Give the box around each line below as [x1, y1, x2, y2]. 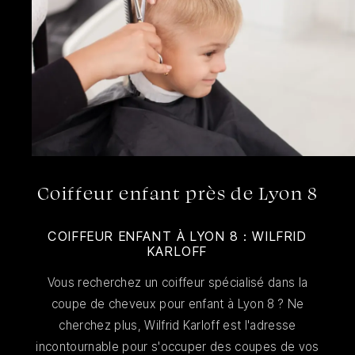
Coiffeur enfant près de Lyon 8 [36, 181, 319, 204]
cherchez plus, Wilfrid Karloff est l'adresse [59, 318, 296, 334]
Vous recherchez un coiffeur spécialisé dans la [47, 275, 308, 291]
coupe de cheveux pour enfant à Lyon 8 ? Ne [51, 296, 304, 312]
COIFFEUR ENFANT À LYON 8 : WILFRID [48, 228, 307, 245]
